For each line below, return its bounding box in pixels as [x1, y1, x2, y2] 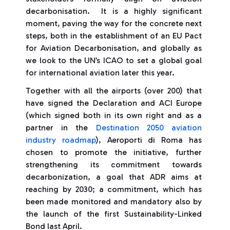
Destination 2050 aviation [95, 123, 202, 132]
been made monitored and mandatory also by [26, 197, 202, 206]
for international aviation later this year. [26, 68, 175, 78]
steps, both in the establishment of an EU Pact [26, 31, 202, 41]
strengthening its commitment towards [26, 160, 202, 169]
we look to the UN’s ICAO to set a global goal [26, 55, 202, 65]
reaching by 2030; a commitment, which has [26, 184, 202, 194]
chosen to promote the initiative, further [26, 147, 202, 157]
